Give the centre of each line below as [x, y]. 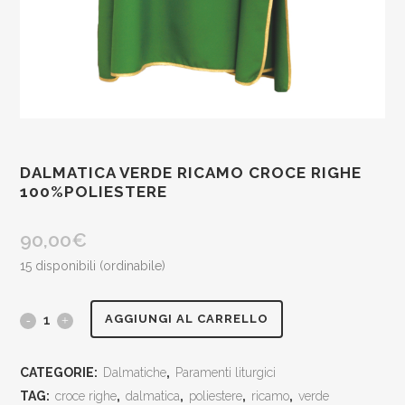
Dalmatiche [135, 372]
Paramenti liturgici [226, 372]
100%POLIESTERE [94, 191]
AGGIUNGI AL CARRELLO [187, 319]
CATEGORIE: [61, 372]
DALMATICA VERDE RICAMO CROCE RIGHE [191, 172]
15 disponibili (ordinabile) [93, 265]
